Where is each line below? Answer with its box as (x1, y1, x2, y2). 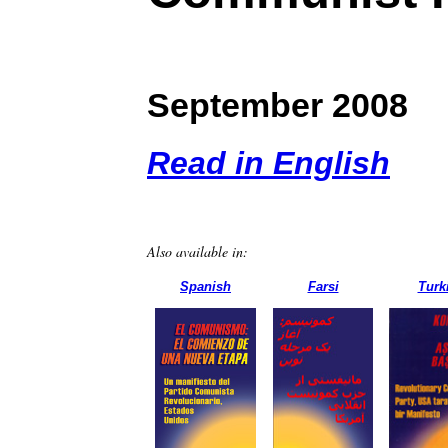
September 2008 (147, 85, 408, 124)
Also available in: (147, 242, 248, 262)
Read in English (147, 145, 390, 182)
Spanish (180, 279, 231, 295)
